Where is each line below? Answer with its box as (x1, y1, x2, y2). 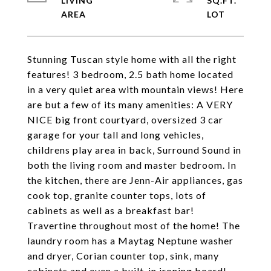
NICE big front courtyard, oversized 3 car (27, 114, 223, 125)
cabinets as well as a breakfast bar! (27, 204, 194, 216)
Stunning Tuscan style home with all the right (27, 53, 237, 65)
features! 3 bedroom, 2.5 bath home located (27, 68, 233, 80)
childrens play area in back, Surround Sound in (27, 144, 241, 155)
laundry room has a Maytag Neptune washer (27, 235, 233, 246)
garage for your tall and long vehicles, (27, 129, 204, 140)
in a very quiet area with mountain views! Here (27, 83, 244, 95)
